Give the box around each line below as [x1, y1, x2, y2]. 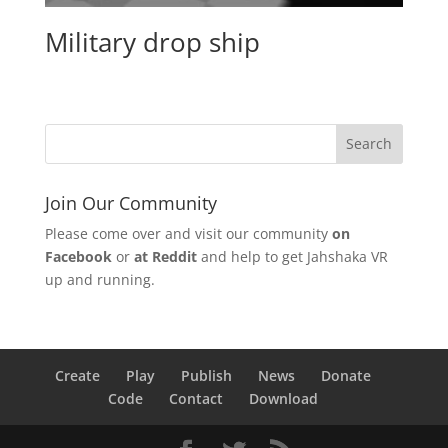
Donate [320, 365, 371, 385]
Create [54, 365, 100, 385]
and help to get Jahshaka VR [196, 246, 388, 266]
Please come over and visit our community [44, 223, 332, 243]
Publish [180, 365, 232, 385]
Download [248, 388, 318, 408]
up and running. [44, 269, 155, 289]
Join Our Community [44, 190, 217, 215]
